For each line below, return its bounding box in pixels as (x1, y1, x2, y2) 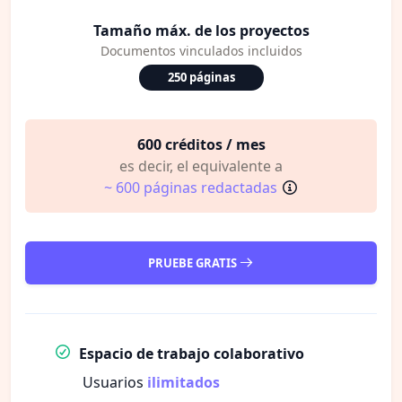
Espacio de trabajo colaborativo (79, 343, 304, 363)
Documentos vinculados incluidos (100, 41, 302, 59)
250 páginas (167, 68, 235, 85)
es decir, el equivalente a (119, 155, 283, 176)
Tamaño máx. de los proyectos (92, 20, 310, 40)
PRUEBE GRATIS (147, 254, 240, 271)
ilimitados (147, 371, 220, 392)
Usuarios (83, 371, 147, 392)
